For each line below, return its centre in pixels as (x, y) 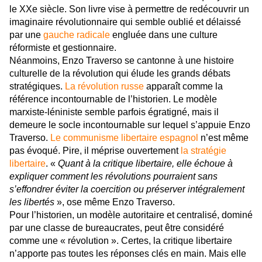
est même (228, 138)
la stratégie (204, 151)
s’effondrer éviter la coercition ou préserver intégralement (127, 189)
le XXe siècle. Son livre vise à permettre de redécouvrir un (129, 9)
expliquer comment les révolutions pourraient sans (113, 177)
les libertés (32, 202)
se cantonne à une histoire (179, 61)
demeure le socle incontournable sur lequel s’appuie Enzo (130, 125)
